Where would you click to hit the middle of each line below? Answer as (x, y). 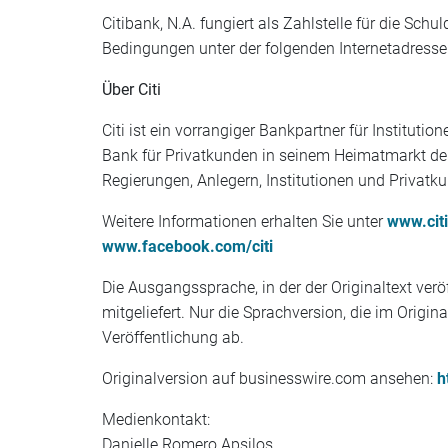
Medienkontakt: (156, 419)
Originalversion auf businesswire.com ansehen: (269, 378)
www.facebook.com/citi (187, 246)
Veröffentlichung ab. (173, 337)
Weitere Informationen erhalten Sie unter (244, 221)
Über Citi (131, 89)
